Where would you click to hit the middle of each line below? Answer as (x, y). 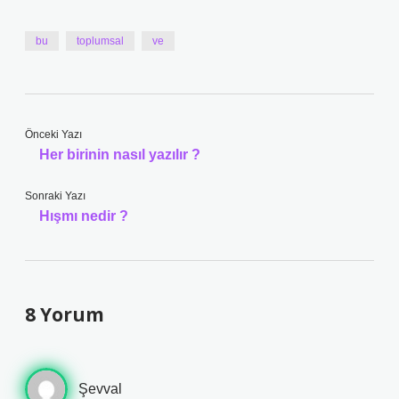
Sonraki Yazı (55, 196)
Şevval (100, 389)
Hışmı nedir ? (84, 216)
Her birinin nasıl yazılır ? (120, 155)
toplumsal (100, 41)
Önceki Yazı (53, 134)
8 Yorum (65, 314)
